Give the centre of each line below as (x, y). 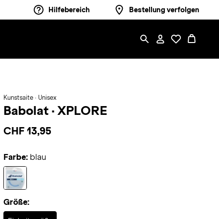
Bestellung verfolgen (164, 10)
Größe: (16, 202)
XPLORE (82, 110)
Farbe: (15, 157)
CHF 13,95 (27, 131)
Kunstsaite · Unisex (30, 98)
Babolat (27, 110)
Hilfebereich (69, 10)
